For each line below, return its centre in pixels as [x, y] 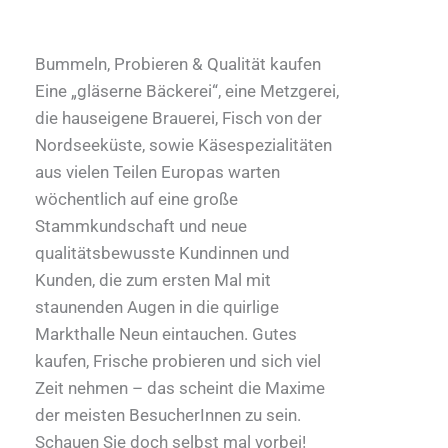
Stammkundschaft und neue [141, 225]
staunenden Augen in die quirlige [157, 306]
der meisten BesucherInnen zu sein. [168, 414]
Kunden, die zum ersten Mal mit [153, 279]
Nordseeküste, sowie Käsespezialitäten [183, 144]
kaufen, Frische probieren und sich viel [178, 360]
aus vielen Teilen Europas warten [157, 171]
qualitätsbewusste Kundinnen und [162, 252]
